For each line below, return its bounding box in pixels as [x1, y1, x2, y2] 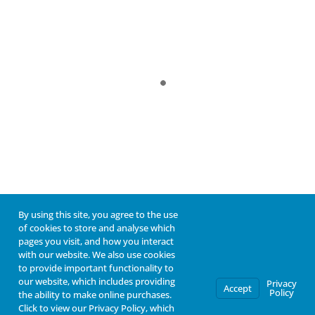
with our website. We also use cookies [18, 248, 175, 261]
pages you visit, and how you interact [18, 235, 174, 247]
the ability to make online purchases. [18, 288, 172, 301]
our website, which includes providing [18, 275, 175, 288]
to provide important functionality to [18, 262, 174, 274]
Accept [224, 281, 252, 295]
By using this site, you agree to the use [18, 208, 178, 221]
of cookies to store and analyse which [18, 221, 175, 234]
